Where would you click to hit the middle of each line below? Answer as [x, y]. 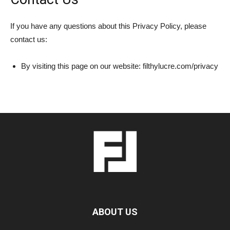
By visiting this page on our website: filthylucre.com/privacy [120, 66]
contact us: [29, 39]
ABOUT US [115, 212]
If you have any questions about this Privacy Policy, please [108, 26]
